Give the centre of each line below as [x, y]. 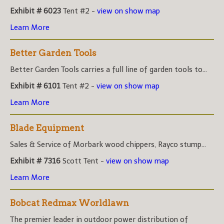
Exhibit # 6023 [35, 11]
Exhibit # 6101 [35, 86]
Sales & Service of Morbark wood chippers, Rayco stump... [108, 144]
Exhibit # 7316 [35, 161]
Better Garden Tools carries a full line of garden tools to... [108, 69]
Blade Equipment [47, 128]
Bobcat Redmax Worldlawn [69, 203]
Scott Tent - [83, 161]
